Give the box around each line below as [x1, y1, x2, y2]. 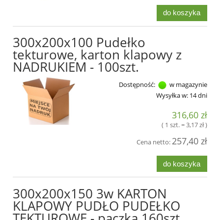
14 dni [190, 91, 207, 100]
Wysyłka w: [156, 91, 188, 100]
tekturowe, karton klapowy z [13, 46, 182, 64]
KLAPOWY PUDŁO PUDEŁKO [13, 196, 180, 215]
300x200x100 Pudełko [13, 33, 145, 52]
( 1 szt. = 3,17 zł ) [162, 120, 207, 129]
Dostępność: [119, 80, 155, 89]
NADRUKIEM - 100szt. [13, 58, 139, 76]
